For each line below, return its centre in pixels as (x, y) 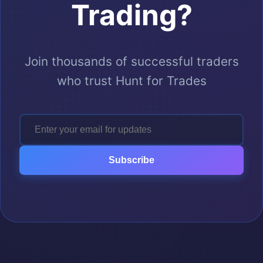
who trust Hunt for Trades (131, 81)
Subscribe (131, 160)
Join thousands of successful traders (131, 61)
